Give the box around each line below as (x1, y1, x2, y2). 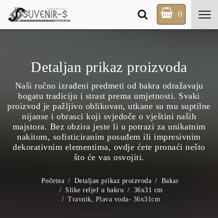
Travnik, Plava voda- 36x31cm (68, 196, 161, 203)
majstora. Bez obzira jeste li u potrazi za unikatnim (12, 122, 206, 131)
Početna (41, 177, 65, 184)
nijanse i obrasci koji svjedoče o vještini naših (22, 111, 196, 121)
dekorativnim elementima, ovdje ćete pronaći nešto (13, 142, 205, 152)
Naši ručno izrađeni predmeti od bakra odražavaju (15, 81, 203, 91)
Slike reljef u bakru (65, 186, 124, 194)
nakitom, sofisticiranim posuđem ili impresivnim (17, 132, 201, 142)
